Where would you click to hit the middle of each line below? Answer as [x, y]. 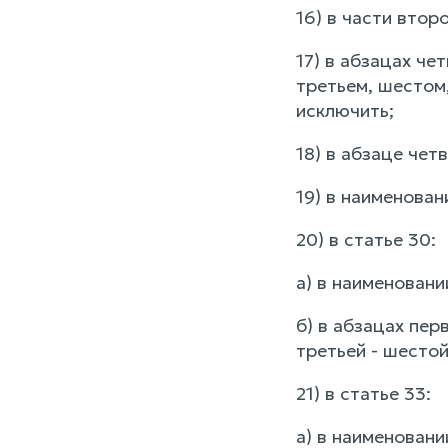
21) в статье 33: [363, 393]
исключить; [344, 110]
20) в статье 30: [365, 239]
